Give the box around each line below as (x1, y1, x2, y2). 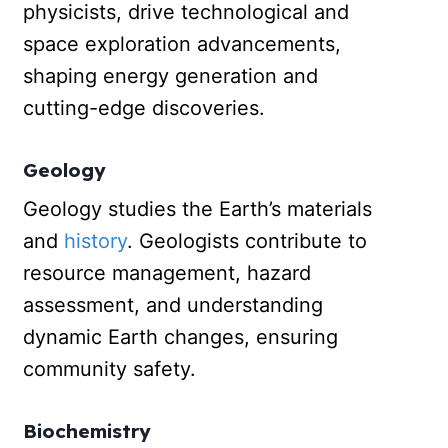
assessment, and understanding (23, 293, 324, 318)
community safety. (23, 357, 197, 382)
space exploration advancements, (23, 31, 342, 56)
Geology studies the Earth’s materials (23, 197, 373, 222)
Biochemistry (23, 419, 152, 444)
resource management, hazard (23, 261, 312, 286)
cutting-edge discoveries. (23, 95, 266, 120)
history (64, 229, 128, 254)
